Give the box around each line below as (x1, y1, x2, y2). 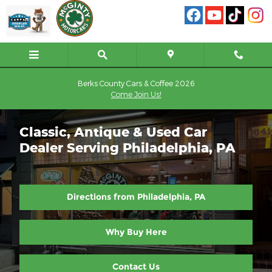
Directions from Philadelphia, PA (67, 191, 205, 203)
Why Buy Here (105, 226, 167, 237)
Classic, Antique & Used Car (19, 124, 207, 140)
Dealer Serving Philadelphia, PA (19, 140, 236, 155)
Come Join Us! (110, 90, 161, 98)
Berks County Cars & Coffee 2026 (78, 79, 194, 87)
